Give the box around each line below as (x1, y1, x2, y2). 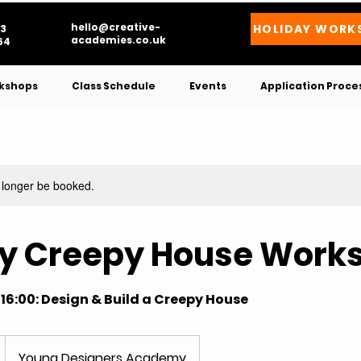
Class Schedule (72, 79, 156, 93)
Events (189, 79, 226, 93)
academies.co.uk (71, 33, 166, 47)
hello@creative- (71, 20, 160, 34)
